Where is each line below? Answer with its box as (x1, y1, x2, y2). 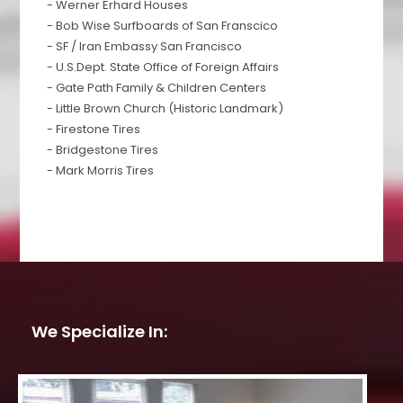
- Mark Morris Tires (47, 162, 155, 180)
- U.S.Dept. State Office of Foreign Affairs (47, 58, 280, 76)
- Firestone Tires (47, 121, 141, 139)
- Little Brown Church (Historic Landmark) (47, 100, 284, 118)
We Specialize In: (31, 320, 167, 344)
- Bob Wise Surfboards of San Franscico (47, 17, 279, 35)
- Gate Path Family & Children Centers (47, 79, 267, 97)
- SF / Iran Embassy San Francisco (47, 38, 243, 56)
